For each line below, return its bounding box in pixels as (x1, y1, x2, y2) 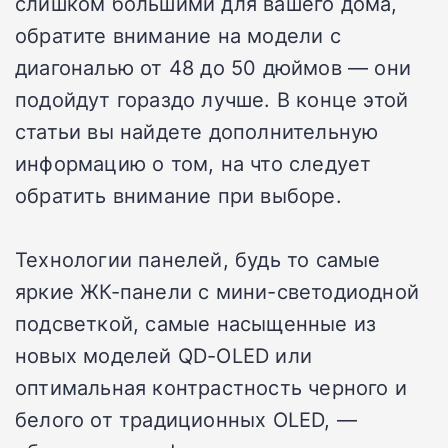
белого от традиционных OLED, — (15, 405, 357, 434)
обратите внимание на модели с (15, 21, 341, 50)
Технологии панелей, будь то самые (15, 245, 381, 274)
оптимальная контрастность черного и (15, 373, 408, 402)
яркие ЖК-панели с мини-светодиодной (15, 277, 420, 306)
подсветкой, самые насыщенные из (15, 309, 377, 338)
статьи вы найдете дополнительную (15, 117, 379, 146)
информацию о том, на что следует (15, 149, 372, 178)
